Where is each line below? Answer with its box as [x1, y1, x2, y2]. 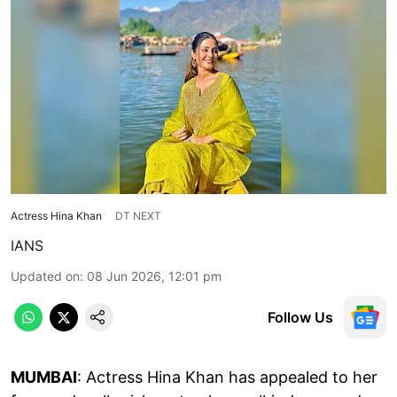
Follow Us [268, 307, 333, 326]
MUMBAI [11, 367, 77, 386]
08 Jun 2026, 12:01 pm [87, 268, 222, 284]
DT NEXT [115, 208, 161, 222]
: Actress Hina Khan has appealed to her [77, 367, 378, 386]
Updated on [11, 268, 80, 284]
